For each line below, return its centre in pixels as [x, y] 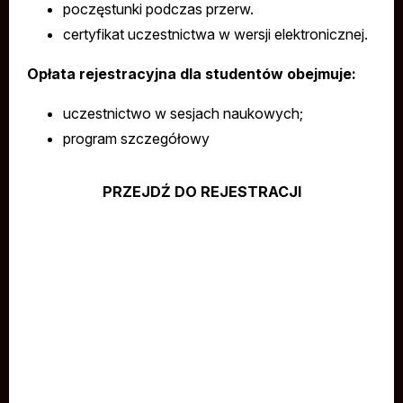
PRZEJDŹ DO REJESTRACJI [201, 192]
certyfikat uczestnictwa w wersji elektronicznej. [215, 34]
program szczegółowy [136, 139]
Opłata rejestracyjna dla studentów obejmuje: [192, 74]
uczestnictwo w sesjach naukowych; [183, 113]
